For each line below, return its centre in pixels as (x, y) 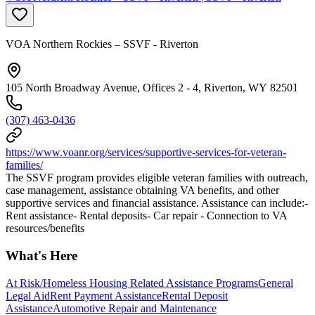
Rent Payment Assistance (106, 295)
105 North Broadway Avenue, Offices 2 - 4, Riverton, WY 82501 (152, 88)
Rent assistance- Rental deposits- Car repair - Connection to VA (146, 216)
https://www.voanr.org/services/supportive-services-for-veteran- (146, 153)
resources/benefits (45, 229)
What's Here (41, 255)
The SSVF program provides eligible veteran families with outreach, (157, 178)
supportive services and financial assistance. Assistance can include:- (157, 203)
